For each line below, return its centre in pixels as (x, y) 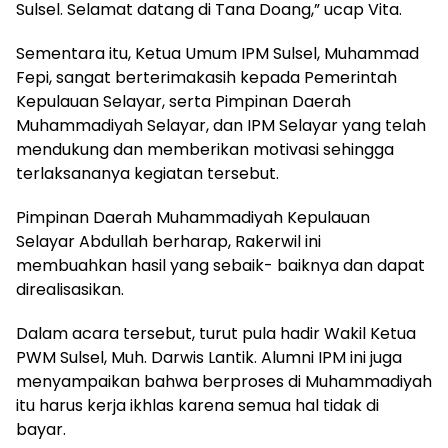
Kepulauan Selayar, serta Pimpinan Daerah (183, 101)
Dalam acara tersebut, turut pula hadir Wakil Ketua (216, 333)
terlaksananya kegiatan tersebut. (147, 173)
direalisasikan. (70, 289)
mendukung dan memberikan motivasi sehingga (205, 149)
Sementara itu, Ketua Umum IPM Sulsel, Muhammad (217, 53)
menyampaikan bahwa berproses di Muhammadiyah (224, 381)
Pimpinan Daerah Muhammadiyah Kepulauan (193, 217)
